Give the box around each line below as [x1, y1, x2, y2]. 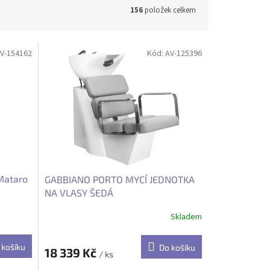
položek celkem [143, 4, 196, 16]
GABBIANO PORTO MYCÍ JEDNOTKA [44, 173, 195, 185]
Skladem [170, 211, 202, 224]
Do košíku [159, 242, 195, 253]
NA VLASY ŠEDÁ [44, 186, 113, 198]
